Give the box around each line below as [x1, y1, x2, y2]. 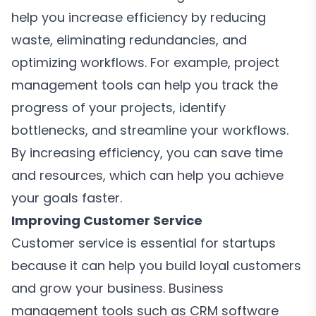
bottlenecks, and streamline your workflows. [11, 121, 288, 139]
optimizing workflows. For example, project [11, 54, 279, 71]
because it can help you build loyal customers [11, 257, 301, 274]
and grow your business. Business [11, 279, 224, 297]
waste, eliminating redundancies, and [11, 31, 247, 49]
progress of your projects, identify [11, 99, 226, 116]
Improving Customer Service [11, 212, 202, 229]
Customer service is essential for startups [11, 234, 276, 252]
